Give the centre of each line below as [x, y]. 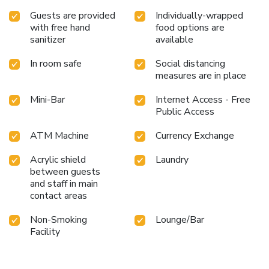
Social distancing [190, 64]
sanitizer [48, 40]
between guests [65, 172]
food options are [190, 28]
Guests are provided [73, 16]
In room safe [56, 64]
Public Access [185, 112]
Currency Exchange [195, 136]
